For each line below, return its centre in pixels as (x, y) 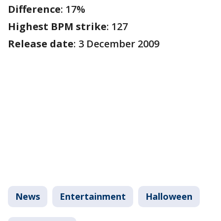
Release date (41, 44)
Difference (34, 9)
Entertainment (93, 196)
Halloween (169, 196)
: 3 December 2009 (116, 44)
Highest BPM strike (57, 26)
